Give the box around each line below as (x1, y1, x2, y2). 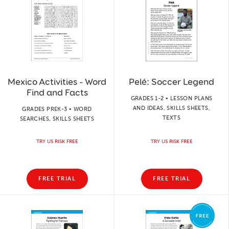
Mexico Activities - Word (8, 76, 106, 87)
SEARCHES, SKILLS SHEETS (19, 115, 95, 122)
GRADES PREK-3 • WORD (22, 105, 92, 112)
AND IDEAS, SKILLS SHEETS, (133, 104, 210, 111)
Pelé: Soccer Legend (129, 76, 214, 87)
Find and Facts (26, 86, 88, 98)
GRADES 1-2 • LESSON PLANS (130, 95, 213, 102)
